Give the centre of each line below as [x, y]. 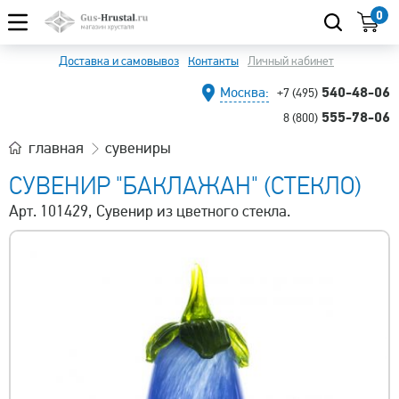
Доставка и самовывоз [119, 61]
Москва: [244, 93]
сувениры [138, 148]
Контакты [213, 61]
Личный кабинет [291, 61]
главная [56, 148]
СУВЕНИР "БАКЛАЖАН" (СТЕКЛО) [185, 186]
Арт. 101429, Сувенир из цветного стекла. [150, 211]
